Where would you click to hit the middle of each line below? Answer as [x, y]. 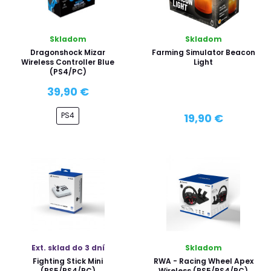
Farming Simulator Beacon [203, 52]
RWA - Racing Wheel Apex [203, 261]
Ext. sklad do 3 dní [68, 247]
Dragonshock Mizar [68, 52]
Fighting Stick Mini [68, 261]
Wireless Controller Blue [68, 62]
